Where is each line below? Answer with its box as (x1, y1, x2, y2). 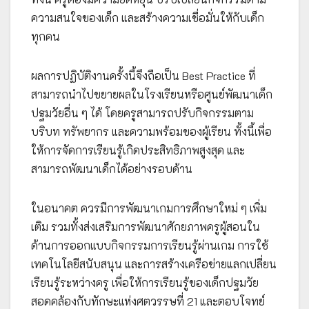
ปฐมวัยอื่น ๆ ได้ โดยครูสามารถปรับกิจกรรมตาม (31, 106, 254, 121)
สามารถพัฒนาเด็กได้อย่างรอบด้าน (31, 161, 192, 177)
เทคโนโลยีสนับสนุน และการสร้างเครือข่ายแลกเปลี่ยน (31, 257, 277, 272)
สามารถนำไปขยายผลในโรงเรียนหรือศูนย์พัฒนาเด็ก (31, 87, 272, 102)
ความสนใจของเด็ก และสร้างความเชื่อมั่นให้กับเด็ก (31, 10, 264, 26)
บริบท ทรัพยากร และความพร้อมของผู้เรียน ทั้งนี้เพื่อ (31, 124, 272, 139)
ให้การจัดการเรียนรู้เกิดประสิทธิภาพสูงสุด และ (31, 143, 245, 158)
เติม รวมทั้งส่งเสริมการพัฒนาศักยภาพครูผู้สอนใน (31, 219, 260, 235)
